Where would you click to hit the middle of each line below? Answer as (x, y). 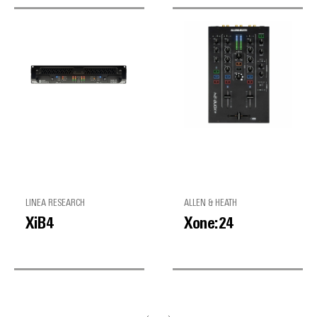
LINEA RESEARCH (55, 203)
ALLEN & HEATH (211, 203)
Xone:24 (209, 225)
